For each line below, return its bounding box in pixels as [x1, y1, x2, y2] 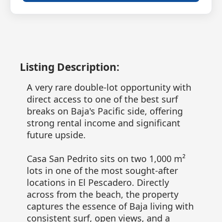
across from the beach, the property [26, 188, 178, 200]
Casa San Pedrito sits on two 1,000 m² [26, 152, 185, 165]
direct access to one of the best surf [26, 93, 178, 105]
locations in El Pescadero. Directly [26, 176, 169, 188]
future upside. [26, 128, 86, 141]
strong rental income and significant [26, 116, 180, 129]
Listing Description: [20, 59, 119, 74]
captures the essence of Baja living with [26, 200, 194, 212]
